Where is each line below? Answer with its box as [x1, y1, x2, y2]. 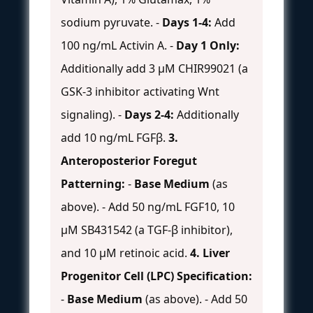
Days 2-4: [124, 106, 174, 122]
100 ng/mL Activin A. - [61, 37, 176, 53]
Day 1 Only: [176, 37, 240, 53]
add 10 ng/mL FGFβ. [61, 129, 168, 145]
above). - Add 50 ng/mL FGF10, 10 [61, 198, 235, 214]
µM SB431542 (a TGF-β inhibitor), [61, 221, 233, 238]
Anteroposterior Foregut [61, 152, 197, 168]
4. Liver [190, 245, 230, 261]
